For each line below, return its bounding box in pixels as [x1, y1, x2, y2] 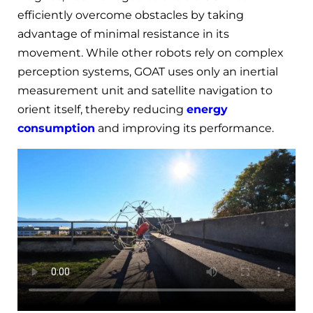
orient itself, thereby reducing [17, 102, 187, 116]
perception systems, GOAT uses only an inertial [17, 64, 278, 78]
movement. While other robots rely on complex [17, 45, 284, 59]
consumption [17, 121, 95, 135]
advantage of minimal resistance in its [17, 27, 229, 41]
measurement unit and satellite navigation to [17, 83, 272, 97]
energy [187, 102, 228, 116]
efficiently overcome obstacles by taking [17, 8, 244, 22]
